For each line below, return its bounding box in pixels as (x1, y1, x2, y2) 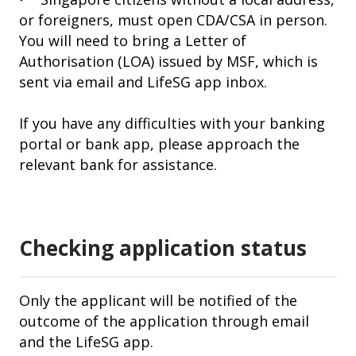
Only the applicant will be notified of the (19, 291, 297, 310)
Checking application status (19, 234, 307, 262)
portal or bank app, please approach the (19, 134, 300, 153)
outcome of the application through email (19, 311, 309, 331)
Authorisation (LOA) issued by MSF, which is (19, 52, 318, 71)
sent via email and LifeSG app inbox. (19, 72, 271, 91)
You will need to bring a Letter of (19, 31, 246, 50)
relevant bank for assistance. (19, 155, 217, 174)
